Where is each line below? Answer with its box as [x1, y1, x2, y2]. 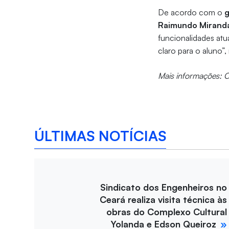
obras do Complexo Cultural [106, 206, 227, 218]
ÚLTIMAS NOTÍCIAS [34, 126, 167, 145]
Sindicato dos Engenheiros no [100, 181, 227, 193]
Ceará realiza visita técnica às [100, 194, 227, 205]
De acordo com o [158, 7, 225, 18]
